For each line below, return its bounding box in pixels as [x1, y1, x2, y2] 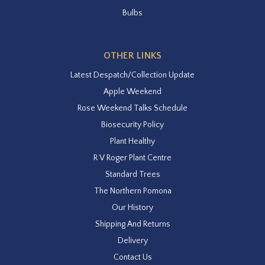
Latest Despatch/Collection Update [70, 70, 195, 80]
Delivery [117, 235, 148, 245]
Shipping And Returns [95, 219, 170, 229]
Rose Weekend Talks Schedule [77, 103, 188, 113]
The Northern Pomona [93, 186, 172, 196]
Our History [112, 202, 153, 212]
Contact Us [113, 252, 152, 262]
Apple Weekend [104, 86, 161, 96]
